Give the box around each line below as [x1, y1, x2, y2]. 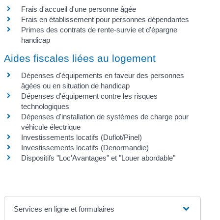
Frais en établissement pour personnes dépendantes [21, 15, 190, 24]
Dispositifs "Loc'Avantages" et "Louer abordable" [21, 153, 176, 162]
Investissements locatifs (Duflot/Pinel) [21, 133, 142, 141]
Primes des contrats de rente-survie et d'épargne [21, 26, 178, 34]
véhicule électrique [21, 122, 81, 131]
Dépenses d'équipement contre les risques [21, 91, 158, 100]
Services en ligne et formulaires [14, 204, 115, 213]
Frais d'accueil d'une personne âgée [21, 5, 137, 14]
